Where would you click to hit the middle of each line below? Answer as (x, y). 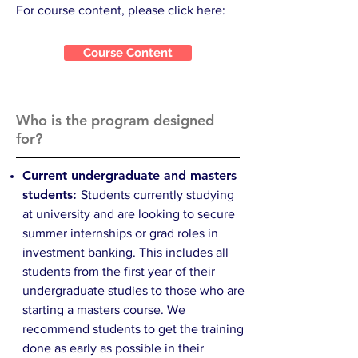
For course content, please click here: (122, 10)
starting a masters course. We (104, 310)
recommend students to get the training (133, 329)
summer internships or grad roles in (120, 233)
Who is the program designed (115, 120)
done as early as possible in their (113, 348)
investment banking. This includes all (125, 252)
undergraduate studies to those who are (133, 290)
